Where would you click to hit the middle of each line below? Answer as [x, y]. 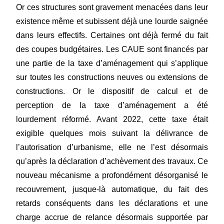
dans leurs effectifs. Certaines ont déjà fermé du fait [112, 35]
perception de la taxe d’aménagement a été [112, 105]
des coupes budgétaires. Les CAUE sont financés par [112, 49]
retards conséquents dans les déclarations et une [112, 203]
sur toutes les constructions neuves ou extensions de [112, 77]
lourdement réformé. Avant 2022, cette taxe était [112, 119]
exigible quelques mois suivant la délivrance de [112, 133]
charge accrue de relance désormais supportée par [112, 217]
